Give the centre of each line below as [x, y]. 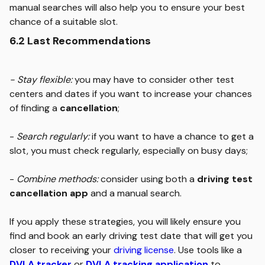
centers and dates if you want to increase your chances [131, 94]
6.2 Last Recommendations [80, 41]
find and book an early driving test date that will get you [131, 236]
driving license [144, 250]
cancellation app [49, 193]
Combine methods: [57, 179]
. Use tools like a [208, 250]
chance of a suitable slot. [64, 22]
